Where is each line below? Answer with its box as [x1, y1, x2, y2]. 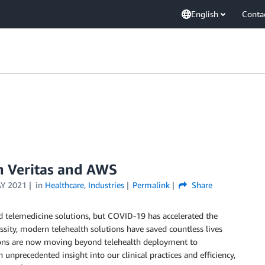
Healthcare [44, 180, 84, 190]
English [191, 9, 218, 19]
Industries [88, 180, 124, 190]
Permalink [132, 180, 170, 190]
